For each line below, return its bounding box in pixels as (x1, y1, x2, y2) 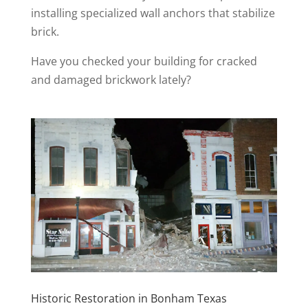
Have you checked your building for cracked (30, 54, 257, 69)
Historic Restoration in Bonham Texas (30, 291, 227, 307)
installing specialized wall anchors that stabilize (30, 5, 275, 21)
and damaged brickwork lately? (30, 72, 191, 88)
